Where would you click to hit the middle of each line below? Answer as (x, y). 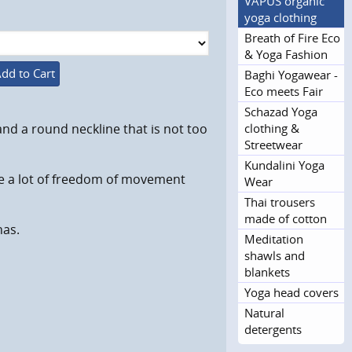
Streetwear (273, 144)
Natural (264, 312)
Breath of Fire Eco (292, 37)
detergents (273, 329)
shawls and (275, 255)
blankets (267, 271)
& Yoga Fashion (286, 54)
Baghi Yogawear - (291, 74)
